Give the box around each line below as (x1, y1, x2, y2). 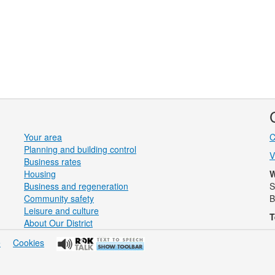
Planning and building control (24, 143, 136, 155)
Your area (24, 131, 62, 143)
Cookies (13, 236, 44, 249)
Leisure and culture (24, 204, 99, 217)
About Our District (24, 217, 93, 229)
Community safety (24, 192, 94, 204)
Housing (24, 168, 56, 180)
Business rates (24, 155, 81, 168)
